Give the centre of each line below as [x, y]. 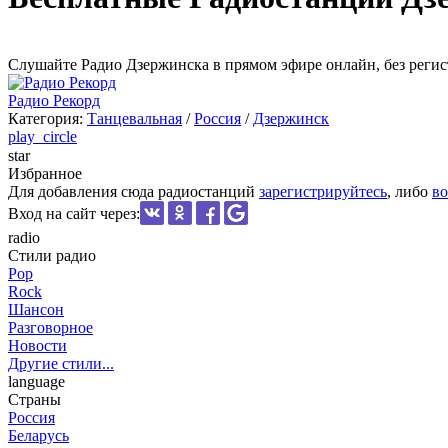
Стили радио [52, 255]
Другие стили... [61, 363]
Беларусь [38, 435]
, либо [409, 191]
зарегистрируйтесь [323, 191]
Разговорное [50, 327]
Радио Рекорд [54, 100]
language [36, 381]
